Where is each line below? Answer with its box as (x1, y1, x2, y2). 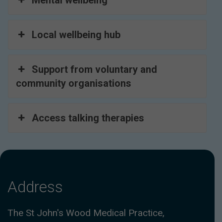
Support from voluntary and (32, 63, 158, 76)
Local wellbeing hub (32, 29, 121, 41)
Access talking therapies (32, 112, 145, 124)
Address (7, 177, 63, 196)
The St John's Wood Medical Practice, (7, 207, 165, 219)
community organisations (16, 77, 131, 90)
